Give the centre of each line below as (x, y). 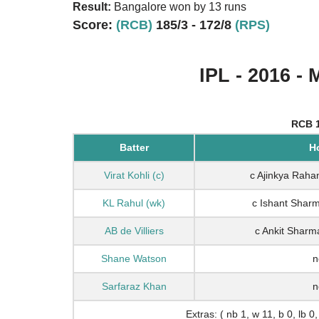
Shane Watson (134, 259)
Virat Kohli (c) (134, 176)
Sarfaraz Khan (134, 287)
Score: (94, 25)
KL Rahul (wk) (134, 203)
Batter (134, 148)
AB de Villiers (134, 231)
